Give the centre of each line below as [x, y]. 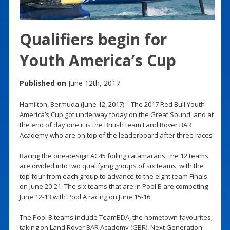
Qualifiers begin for [93, 39]
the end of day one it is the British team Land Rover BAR [105, 124]
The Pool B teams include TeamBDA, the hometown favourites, [116, 217]
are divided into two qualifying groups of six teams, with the [111, 166]
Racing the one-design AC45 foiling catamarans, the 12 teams [114, 155]
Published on [43, 83]
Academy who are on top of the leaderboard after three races [116, 135]
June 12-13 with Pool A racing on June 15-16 [85, 196]
